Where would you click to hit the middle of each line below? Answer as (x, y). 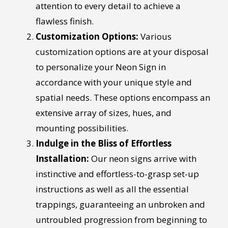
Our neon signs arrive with (142, 158)
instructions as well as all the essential (112, 189)
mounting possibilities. (82, 128)
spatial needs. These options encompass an (123, 97)
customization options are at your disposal (122, 51)
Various (155, 36)
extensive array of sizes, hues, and (103, 112)
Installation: (62, 158)
